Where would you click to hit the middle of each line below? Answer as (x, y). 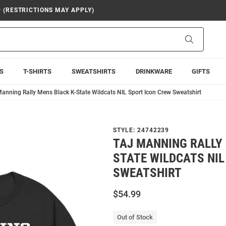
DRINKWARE (154, 71)
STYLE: (125, 130)
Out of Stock (135, 217)
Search (204, 39)
